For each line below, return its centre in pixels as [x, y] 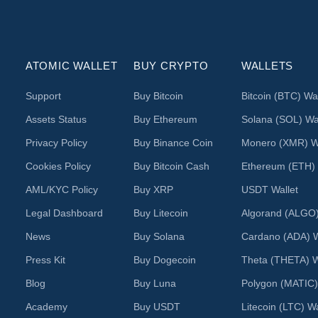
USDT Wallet [269, 189]
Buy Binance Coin [173, 142]
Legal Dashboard [64, 213]
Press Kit [45, 259]
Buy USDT [157, 306]
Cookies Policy [58, 166]
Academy [46, 306]
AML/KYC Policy [61, 189]
